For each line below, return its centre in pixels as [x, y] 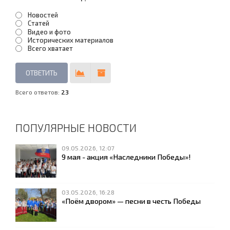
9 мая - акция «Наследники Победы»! [126, 157]
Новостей [43, 15]
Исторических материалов [71, 40]
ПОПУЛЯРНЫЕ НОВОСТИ [76, 128]
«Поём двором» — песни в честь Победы [131, 201]
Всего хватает [50, 49]
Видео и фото [49, 32]
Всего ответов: [38, 92]
